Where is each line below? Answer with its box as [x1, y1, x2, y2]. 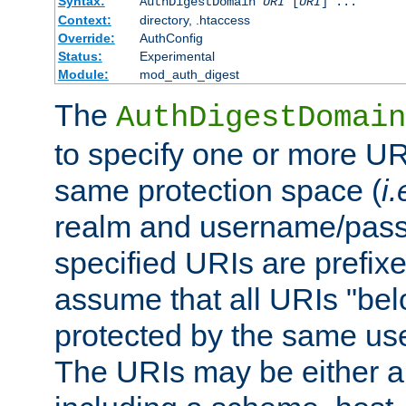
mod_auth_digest [139, 67, 239, 82]
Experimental [139, 49, 215, 64]
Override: [57, 31, 115, 46]
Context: [57, 13, 111, 28]
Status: [57, 49, 102, 64]
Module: [57, 67, 109, 82]
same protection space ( [54, 173, 382, 208]
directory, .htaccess [139, 13, 250, 28]
